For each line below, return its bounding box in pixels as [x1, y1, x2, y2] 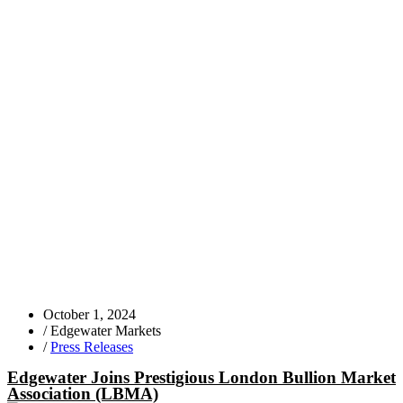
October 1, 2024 [43, 307, 136, 322]
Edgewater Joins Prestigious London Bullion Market [7, 368, 396, 387]
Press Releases [50, 339, 133, 354]
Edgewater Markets [50, 323, 161, 338]
